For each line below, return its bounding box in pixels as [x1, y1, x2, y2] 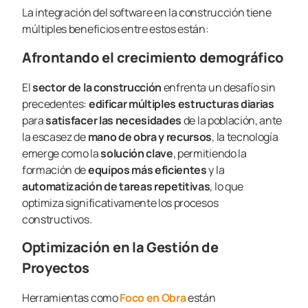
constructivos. [22, 211, 92, 227]
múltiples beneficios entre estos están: [22, 21, 209, 37]
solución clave [98, 145, 173, 161]
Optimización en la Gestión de [22, 238, 219, 257]
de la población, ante [183, 112, 283, 128]
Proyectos [22, 258, 90, 278]
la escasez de [22, 129, 88, 144]
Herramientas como [22, 290, 120, 306]
